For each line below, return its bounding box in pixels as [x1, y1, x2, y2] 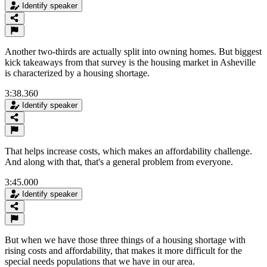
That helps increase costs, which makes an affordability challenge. [5, 145, 252, 156]
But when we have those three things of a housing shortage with [5, 234, 246, 245]
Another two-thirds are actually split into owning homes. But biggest [5, 46, 262, 57]
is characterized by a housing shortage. [5, 67, 150, 78]
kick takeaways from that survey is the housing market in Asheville [5, 57, 256, 67]
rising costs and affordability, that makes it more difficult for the [5, 245, 242, 256]
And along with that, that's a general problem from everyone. [5, 156, 233, 167]
